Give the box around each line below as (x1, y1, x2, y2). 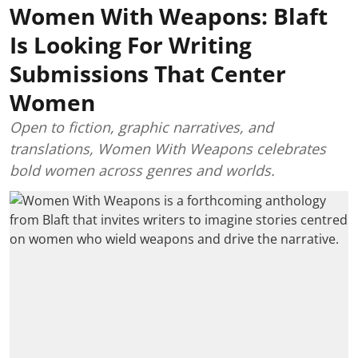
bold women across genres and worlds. (10, 160, 275, 180)
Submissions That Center (10, 58, 286, 89)
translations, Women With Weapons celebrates (10, 138, 326, 158)
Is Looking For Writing (10, 29, 252, 60)
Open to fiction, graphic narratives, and (10, 117, 273, 137)
